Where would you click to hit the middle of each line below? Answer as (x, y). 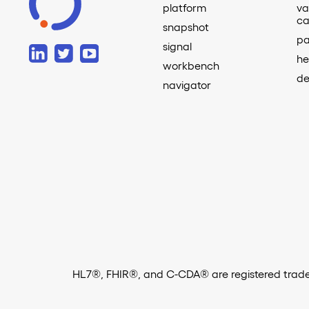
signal (177, 46)
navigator (187, 84)
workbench (191, 65)
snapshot (186, 27)
